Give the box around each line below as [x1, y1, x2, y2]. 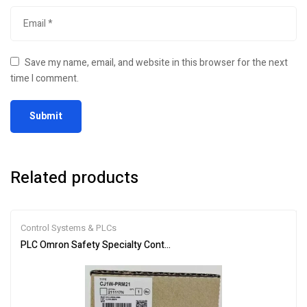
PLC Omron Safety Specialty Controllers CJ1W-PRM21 [21, 237, 253, 252]
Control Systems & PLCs [21, 221, 116, 234]
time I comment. [10, 71, 79, 86]
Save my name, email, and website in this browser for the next [25, 55, 288, 70]
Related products [10, 165, 138, 190]
